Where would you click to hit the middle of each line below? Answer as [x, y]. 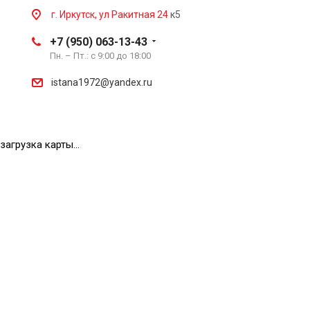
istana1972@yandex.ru [102, 82]
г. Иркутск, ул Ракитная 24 [111, 14]
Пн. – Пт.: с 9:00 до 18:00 [100, 55]
